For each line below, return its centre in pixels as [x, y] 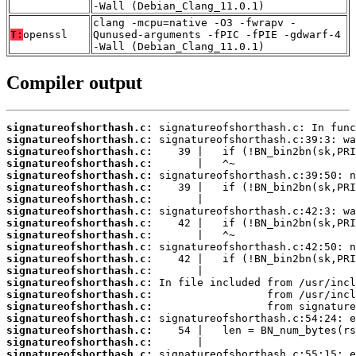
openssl [45, 35]
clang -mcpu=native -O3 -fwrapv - [195, 23]
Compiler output [74, 83]
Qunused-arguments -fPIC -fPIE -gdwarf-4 [217, 35]
